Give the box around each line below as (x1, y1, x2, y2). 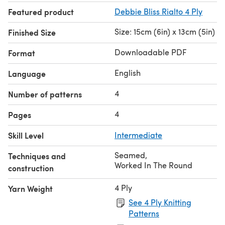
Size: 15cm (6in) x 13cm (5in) (115, 26, 215, 37)
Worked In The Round (115, 159, 192, 170)
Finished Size (8, 26, 56, 38)
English (115, 67, 141, 78)
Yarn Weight (8, 182, 53, 194)
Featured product (8, 6, 74, 18)
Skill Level (8, 129, 44, 141)
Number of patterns (8, 88, 82, 100)
